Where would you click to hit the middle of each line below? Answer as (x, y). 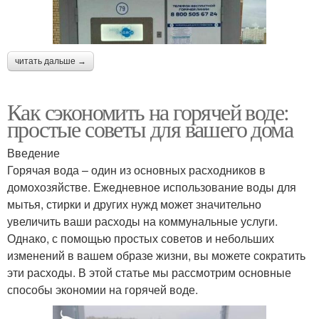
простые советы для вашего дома (150, 128)
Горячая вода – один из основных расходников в (136, 169)
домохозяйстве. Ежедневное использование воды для (152, 187)
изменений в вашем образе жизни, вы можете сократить (156, 255)
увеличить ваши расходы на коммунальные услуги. (142, 221)
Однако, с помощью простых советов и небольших (141, 238)
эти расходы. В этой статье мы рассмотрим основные (149, 272)
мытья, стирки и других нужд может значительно (134, 204)
